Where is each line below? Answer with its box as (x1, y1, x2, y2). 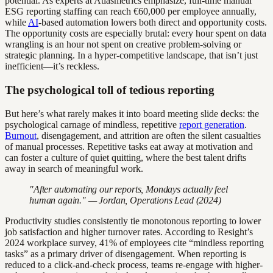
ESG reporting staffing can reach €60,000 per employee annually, (5, 6, 257, 17)
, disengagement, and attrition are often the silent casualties (37, 130, 261, 141)
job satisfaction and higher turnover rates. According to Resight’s (5, 226, 253, 237)
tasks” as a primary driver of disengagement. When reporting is (5, 248, 246, 259)
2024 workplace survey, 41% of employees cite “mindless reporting (5, 237, 264, 248)
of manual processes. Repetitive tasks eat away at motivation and (5, 141, 253, 152)
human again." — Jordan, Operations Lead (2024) (29, 194, 221, 205)
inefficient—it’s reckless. (5, 61, 99, 72)
